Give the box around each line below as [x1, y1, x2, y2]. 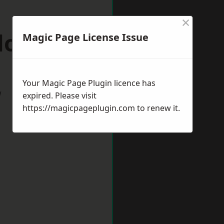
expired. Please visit [22, 90, 96, 101]
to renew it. [135, 102, 180, 113]
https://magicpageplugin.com [22, 102, 135, 113]
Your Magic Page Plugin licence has [22, 77, 155, 88]
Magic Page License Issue [22, 30, 148, 44]
